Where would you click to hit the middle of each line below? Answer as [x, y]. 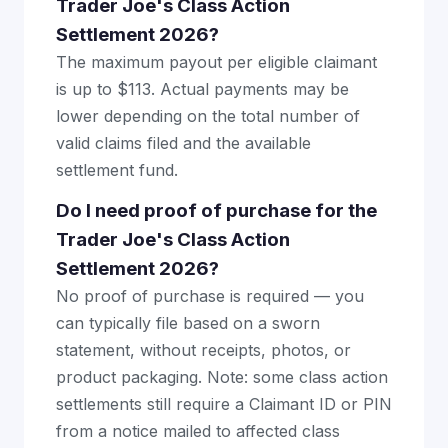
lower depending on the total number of [208, 115]
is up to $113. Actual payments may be [202, 88]
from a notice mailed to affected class [198, 430]
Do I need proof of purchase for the [216, 210]
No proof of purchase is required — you [210, 295]
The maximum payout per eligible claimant [216, 61]
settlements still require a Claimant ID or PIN [224, 403]
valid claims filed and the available [183, 142]
